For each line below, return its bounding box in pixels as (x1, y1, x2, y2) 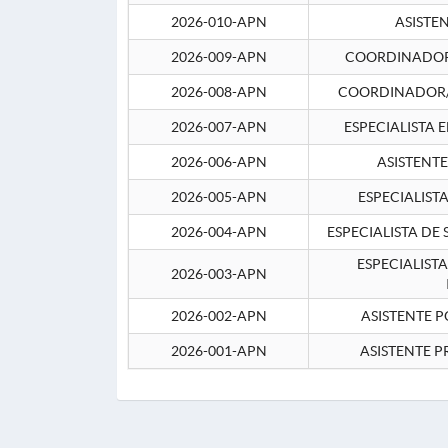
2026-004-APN (170, 224, 267, 240)
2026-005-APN (170, 189, 267, 205)
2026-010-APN (170, 14, 267, 30)
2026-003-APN (170, 266, 267, 282)
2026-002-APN (170, 308, 267, 324)
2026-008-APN (170, 84, 267, 100)
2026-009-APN (170, 49, 267, 65)
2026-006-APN (170, 154, 267, 170)
